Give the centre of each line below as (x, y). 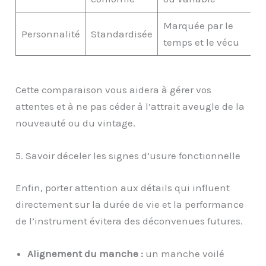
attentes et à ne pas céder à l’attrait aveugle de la (130, 106)
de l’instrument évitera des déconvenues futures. (129, 221)
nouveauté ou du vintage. (76, 123)
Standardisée (121, 34)
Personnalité (50, 34)
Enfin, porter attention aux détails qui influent (123, 187)
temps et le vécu (201, 42)
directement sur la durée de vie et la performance (130, 204)
